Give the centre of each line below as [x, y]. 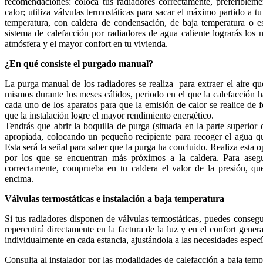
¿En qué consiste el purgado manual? [79, 64]
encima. [19, 179]
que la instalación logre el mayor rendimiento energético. [109, 116]
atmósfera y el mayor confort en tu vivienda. [86, 44]
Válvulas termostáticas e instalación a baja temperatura [114, 199]
